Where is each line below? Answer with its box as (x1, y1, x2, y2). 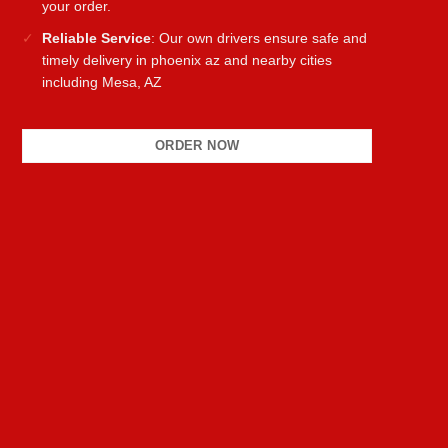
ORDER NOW (154, 137, 240, 153)
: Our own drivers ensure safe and (151, 31, 368, 47)
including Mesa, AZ (42, 75, 163, 91)
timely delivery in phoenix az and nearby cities (42, 53, 333, 69)
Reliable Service (42, 31, 152, 47)
